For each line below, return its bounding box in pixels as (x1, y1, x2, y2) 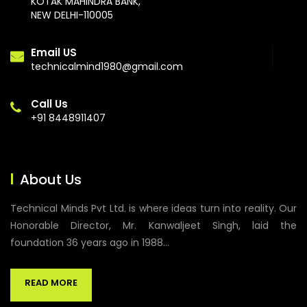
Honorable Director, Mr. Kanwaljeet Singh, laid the (10, 219, 297, 232)
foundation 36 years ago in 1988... (10, 236, 169, 249)
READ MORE (25, 276, 77, 289)
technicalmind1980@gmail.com (31, 60, 183, 73)
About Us (20, 170, 82, 189)
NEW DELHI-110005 (31, 8, 113, 22)
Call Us (31, 97, 68, 111)
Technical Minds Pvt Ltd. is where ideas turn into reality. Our (10, 201, 297, 215)
